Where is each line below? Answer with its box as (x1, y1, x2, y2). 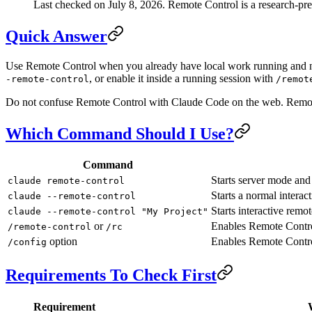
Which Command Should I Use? (6, 124, 234, 143)
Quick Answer (6, 26, 107, 45)
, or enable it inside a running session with (89, 72, 276, 84)
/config (8, 237, 47, 248)
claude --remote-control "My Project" (8, 206, 208, 217)
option (47, 235, 77, 248)
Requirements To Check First (6, 266, 217, 285)
